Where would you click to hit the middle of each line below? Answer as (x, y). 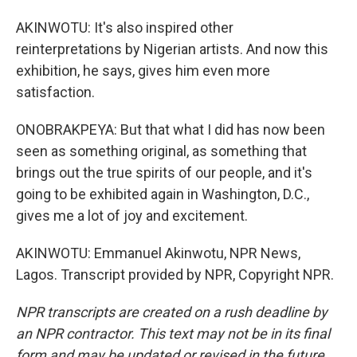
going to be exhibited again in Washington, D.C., (163, 194)
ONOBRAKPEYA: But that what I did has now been (171, 129)
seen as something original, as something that (161, 151)
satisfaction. (55, 92)
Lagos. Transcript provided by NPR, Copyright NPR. (175, 275)
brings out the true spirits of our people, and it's (164, 173)
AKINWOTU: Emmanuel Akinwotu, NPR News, (158, 253)
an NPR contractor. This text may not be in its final (173, 333)
